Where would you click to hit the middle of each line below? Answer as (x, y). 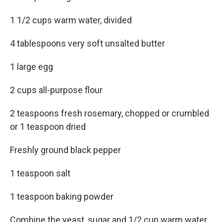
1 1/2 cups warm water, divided (71, 20)
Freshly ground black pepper (65, 150)
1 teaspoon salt (40, 173)
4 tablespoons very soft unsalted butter (87, 43)
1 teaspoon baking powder (62, 196)
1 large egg (31, 67)
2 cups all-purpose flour (56, 90)
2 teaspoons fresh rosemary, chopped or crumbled (110, 113)
